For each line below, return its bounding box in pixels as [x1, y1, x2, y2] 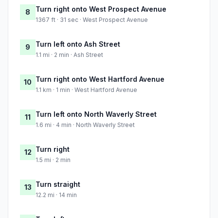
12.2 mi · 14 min [36, 191, 77, 199]
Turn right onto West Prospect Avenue [36, 5, 166, 14]
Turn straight [36, 180, 80, 189]
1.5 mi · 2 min [36, 156, 71, 164]
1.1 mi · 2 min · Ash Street [36, 51, 103, 59]
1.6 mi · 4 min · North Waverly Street [36, 121, 135, 129]
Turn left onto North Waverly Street [36, 110, 157, 119]
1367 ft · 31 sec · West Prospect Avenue [36, 16, 148, 24]
